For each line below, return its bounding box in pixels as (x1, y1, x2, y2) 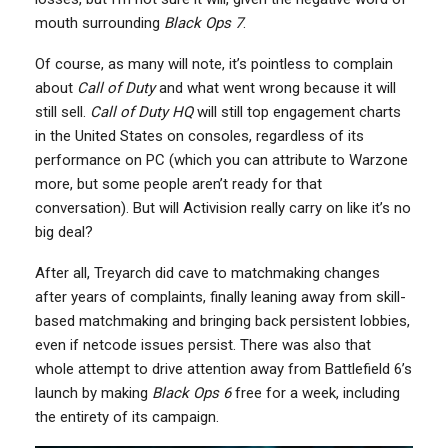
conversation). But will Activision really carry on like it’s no (35, 198, 411, 217)
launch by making (35, 383, 152, 402)
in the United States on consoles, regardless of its (35, 126, 364, 145)
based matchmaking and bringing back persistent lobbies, (35, 311, 410, 330)
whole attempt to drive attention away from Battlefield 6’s (35, 359, 412, 378)
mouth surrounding (35, 13, 164, 32)
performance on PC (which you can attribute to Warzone (35, 150, 408, 169)
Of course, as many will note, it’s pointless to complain (35, 54, 393, 73)
